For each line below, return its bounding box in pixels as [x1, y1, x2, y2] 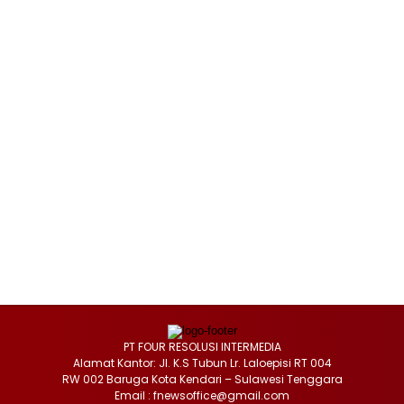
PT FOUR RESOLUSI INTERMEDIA [123, 338, 281, 354]
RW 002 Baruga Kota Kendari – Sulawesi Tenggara [61, 371, 343, 387]
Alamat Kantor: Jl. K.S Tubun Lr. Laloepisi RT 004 [72, 354, 332, 371]
